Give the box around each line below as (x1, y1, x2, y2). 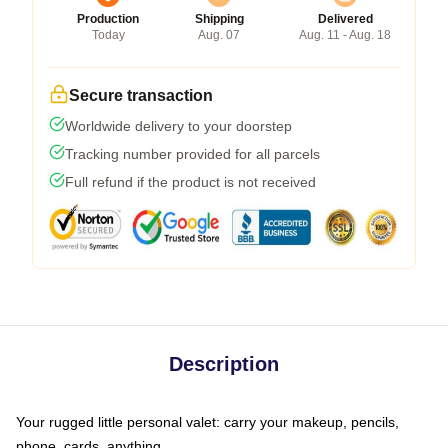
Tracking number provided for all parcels (65, 145, 320, 162)
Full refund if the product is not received (65, 173, 316, 190)
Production (77, 11, 139, 26)
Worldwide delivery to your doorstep (65, 117, 292, 134)
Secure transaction (69, 86, 213, 104)
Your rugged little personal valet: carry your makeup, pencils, (16, 413, 399, 430)
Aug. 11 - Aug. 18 (299, 27, 391, 42)
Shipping (194, 11, 244, 26)
